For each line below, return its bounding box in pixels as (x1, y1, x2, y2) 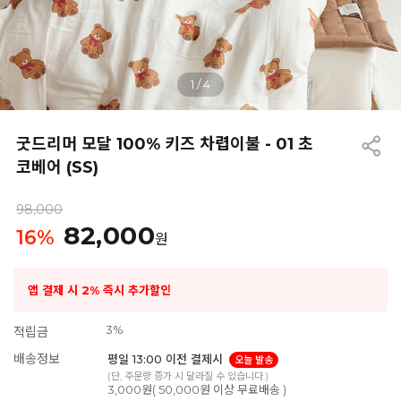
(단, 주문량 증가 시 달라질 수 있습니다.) (107, 370, 269, 382)
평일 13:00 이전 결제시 (107, 352, 226, 366)
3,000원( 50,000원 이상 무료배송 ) (107, 382, 286, 397)
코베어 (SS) (16, 158, 98, 177)
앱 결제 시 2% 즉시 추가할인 (28, 282, 171, 297)
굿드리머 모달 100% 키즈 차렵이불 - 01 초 (16, 134, 313, 154)
